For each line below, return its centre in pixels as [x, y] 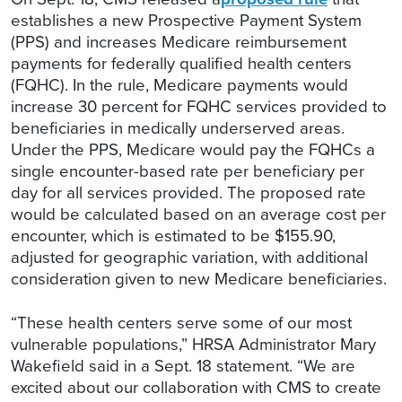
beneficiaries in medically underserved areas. [178, 128]
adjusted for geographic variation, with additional [189, 258]
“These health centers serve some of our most [181, 323]
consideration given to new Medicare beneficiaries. [199, 279]
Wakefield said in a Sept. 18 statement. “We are [183, 366]
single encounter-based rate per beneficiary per [188, 171]
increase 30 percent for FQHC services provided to [199, 107]
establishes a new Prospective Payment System [186, 21]
